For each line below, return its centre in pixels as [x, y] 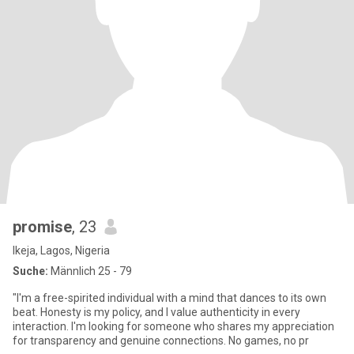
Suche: [30, 271]
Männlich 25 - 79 [90, 271]
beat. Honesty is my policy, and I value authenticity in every [156, 312]
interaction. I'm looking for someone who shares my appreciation [173, 326]
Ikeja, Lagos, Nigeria [61, 250]
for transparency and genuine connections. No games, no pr [161, 341]
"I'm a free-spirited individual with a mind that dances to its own [169, 298]
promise [42, 227]
